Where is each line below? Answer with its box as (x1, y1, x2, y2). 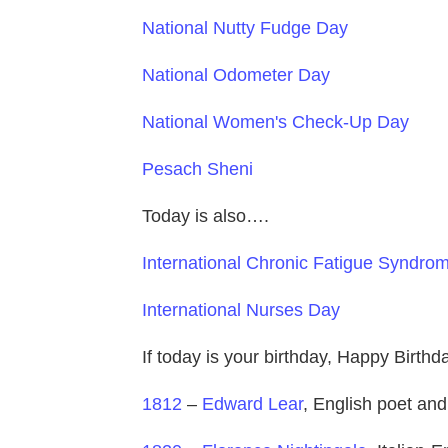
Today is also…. (142, 206, 269, 227)
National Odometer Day (142, 65, 330, 86)
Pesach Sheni (142, 159, 253, 180)
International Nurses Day (142, 300, 340, 321)
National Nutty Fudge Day (142, 18, 348, 39)
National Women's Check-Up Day (142, 112, 409, 133)
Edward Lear (202, 394, 303, 415)
